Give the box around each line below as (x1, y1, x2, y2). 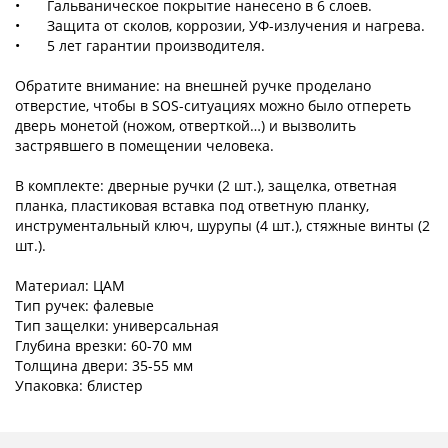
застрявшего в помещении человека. (15, 136, 274, 156)
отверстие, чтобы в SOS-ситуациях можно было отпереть (15, 96, 411, 116)
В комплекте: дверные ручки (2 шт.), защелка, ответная (15, 176, 397, 196)
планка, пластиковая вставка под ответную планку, (15, 196, 369, 216)
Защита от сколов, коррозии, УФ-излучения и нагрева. (47, 16, 425, 36)
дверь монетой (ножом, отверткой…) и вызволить (15, 116, 356, 136)
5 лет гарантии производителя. (47, 36, 265, 56)
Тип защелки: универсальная (15, 316, 219, 336)
